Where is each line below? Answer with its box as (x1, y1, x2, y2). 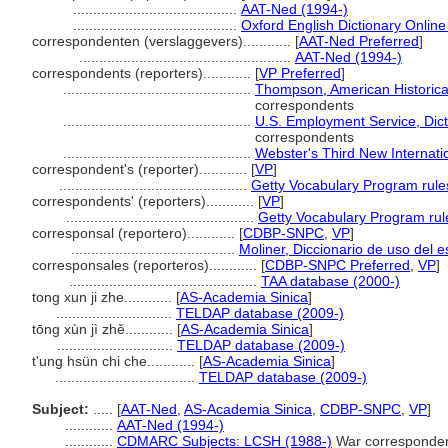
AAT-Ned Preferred (299, 33, 419, 49)
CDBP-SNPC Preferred (265, 257, 410, 273)
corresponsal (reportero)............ (32, 225, 239, 241)
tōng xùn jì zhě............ (32, 321, 177, 337)
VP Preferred (259, 65, 341, 81)
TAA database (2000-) (261, 273, 400, 289)
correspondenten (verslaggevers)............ (32, 33, 295, 49)
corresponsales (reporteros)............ (32, 257, 261, 273)
